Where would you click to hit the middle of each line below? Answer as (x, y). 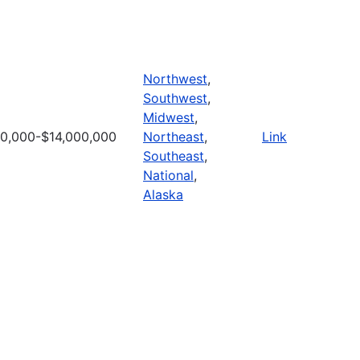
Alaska (163, 194)
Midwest (169, 117)
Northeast (174, 136)
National (168, 175)
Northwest (175, 78)
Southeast (174, 155)
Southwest (175, 98)
